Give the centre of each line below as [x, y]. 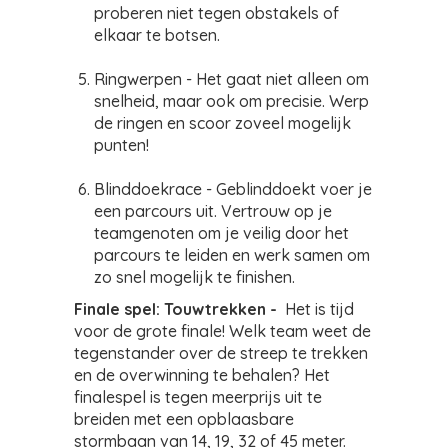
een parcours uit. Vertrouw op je [213, 211]
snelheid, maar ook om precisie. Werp [231, 101]
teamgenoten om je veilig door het [221, 233]
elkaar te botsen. [157, 35]
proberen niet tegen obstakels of [216, 13]
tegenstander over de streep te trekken [221, 353]
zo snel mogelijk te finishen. [194, 277]
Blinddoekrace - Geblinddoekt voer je [233, 189]
